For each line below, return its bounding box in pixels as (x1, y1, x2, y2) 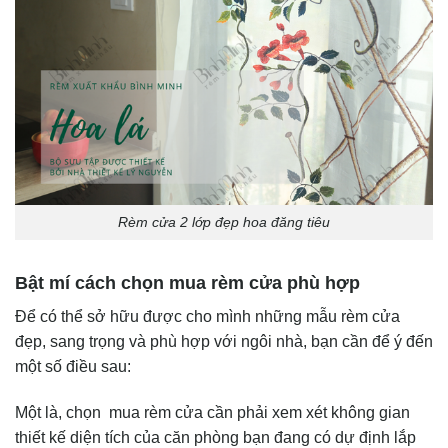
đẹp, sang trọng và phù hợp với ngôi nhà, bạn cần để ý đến (15, 332, 433, 350)
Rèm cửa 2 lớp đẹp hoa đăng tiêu (118, 214, 330, 231)
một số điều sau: (15, 357, 131, 375)
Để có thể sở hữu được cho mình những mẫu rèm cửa (15, 307, 400, 325)
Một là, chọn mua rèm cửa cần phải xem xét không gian (15, 403, 410, 421)
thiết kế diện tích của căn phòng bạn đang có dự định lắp (15, 428, 416, 446)
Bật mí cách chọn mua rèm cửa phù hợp (15, 272, 360, 293)
